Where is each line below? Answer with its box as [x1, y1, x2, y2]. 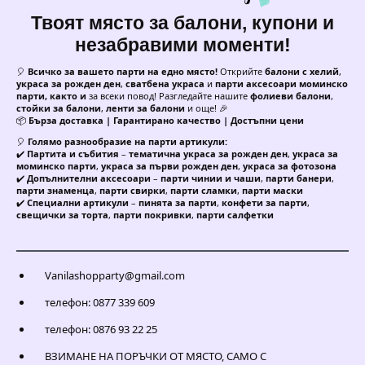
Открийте [218, 65, 265, 78]
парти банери [266, 172, 332, 185]
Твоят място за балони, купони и [31, 12, 334, 34]
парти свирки [99, 184, 165, 197]
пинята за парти [139, 196, 217, 209]
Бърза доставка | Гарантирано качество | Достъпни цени [29, 114, 304, 127]
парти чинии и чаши [161, 172, 261, 185]
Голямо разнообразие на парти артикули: [28, 135, 227, 148]
